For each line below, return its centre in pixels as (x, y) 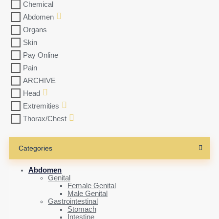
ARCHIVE (39, 80)
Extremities (41, 106)
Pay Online (41, 55)
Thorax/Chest (45, 119)
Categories (35, 148)
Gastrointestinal (73, 202)
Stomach (82, 209)
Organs (35, 30)
